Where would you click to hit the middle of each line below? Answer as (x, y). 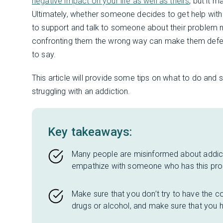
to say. (44, 55)
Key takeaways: (90, 132)
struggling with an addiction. (81, 91)
